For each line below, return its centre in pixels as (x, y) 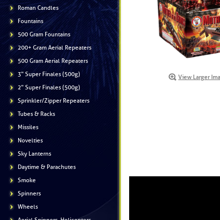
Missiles (28, 127)
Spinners (29, 193)
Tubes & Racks (36, 114)
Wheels (28, 207)
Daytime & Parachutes (47, 167)
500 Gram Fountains (44, 34)
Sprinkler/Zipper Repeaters (54, 101)
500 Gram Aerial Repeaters (53, 61)
